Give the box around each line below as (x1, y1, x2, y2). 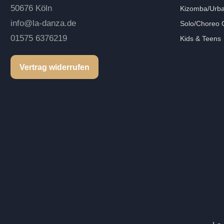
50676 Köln (10, 3, 52, 13)
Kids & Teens (180, 34, 221, 43)
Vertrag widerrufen (19, 62, 90, 71)
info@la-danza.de (10, 18, 76, 28)
